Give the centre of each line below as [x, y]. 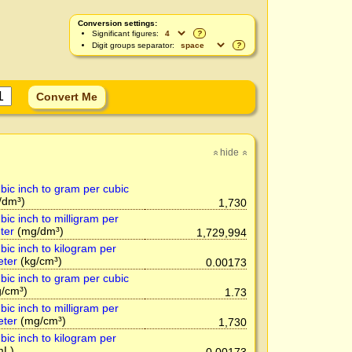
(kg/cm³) [39, 261]
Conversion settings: [117, 23]
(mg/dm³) [38, 231]
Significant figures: [126, 33]
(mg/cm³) [41, 321]
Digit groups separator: [134, 45]
